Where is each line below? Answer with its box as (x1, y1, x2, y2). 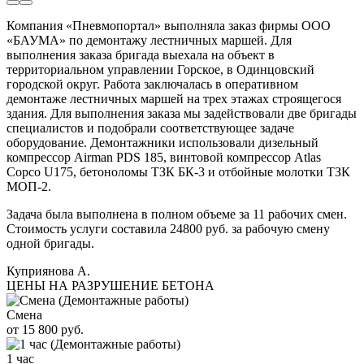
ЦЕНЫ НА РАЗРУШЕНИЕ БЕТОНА (6, 278, 214, 292)
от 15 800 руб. (6, 322, 84, 336)
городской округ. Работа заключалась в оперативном (6, 76, 298, 91)
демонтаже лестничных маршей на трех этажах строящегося (6, 91, 341, 106)
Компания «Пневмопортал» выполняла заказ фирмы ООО (6, 18, 331, 32)
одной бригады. (6, 236, 94, 250)
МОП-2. (6, 179, 51, 193)
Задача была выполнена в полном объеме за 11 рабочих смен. (6, 206, 347, 221)
